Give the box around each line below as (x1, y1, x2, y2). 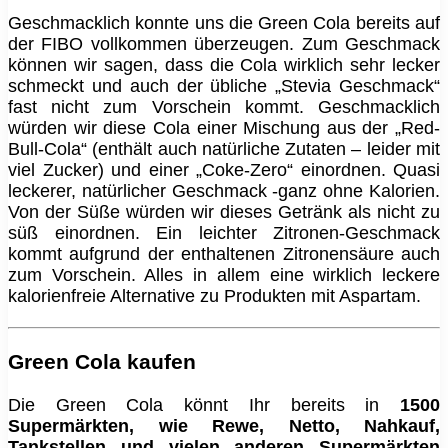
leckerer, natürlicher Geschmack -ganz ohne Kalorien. (8, 181, 440, 202)
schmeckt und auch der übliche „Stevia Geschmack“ (8, 76, 440, 97)
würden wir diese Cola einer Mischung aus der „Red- (8, 118, 440, 139)
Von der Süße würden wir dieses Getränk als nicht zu (8, 202, 440, 223)
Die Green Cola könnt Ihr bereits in (8, 395, 400, 416)
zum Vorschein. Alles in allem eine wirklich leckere (8, 265, 440, 286)
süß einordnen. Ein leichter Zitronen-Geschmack (8, 223, 440, 244)
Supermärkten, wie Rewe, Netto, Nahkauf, (8, 416, 440, 437)
